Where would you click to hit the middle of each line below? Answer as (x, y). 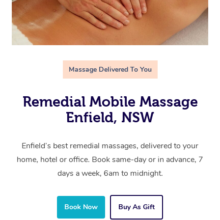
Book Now (81, 207)
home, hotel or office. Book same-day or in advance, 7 (110, 160)
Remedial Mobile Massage (110, 102)
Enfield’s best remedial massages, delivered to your (110, 146)
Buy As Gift (137, 207)
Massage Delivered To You (110, 70)
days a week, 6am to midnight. (110, 174)
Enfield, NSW (110, 118)
